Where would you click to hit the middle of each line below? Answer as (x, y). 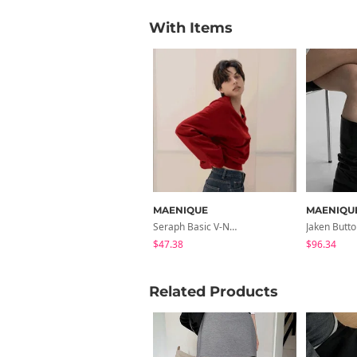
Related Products (214, 291)
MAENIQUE (180, 210)
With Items (191, 27)
